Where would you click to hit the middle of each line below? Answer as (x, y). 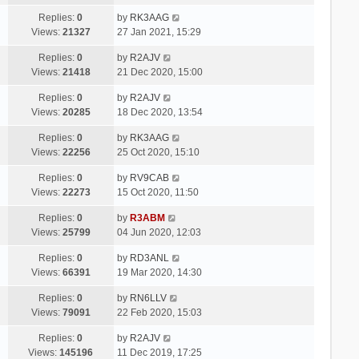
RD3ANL (149, 258)
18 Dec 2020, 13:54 (159, 112)
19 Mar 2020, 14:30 (159, 272)
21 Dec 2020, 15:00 (159, 72)
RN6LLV (148, 298)
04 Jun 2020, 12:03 (159, 232)
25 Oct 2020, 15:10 (158, 152)
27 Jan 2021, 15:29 (159, 32)
